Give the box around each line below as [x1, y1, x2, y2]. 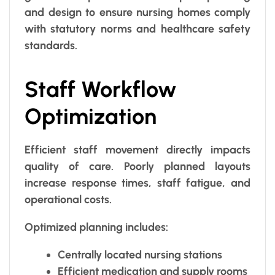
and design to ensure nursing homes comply [25, 5, 250, 19]
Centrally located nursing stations [58, 248, 222, 262]
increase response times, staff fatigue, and [25, 176, 250, 190]
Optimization [25, 103, 157, 130]
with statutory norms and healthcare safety [25, 21, 250, 36]
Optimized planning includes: [25, 220, 168, 234]
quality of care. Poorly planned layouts [25, 160, 250, 174]
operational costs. [25, 193, 112, 207]
